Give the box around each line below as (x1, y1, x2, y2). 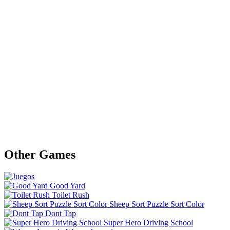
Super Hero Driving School (104, 218, 193, 227)
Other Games (4, 147, 75, 161)
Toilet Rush (52, 190, 89, 199)
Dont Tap (45, 208, 76, 218)
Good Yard (50, 181, 85, 190)
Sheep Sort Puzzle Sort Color (109, 199, 204, 208)
